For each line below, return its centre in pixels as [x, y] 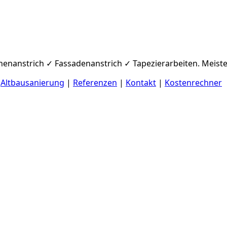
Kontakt [141, 82]
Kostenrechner [193, 82]
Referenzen [95, 82]
